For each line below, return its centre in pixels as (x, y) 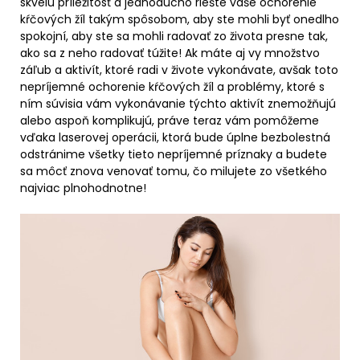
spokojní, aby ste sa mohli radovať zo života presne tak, (174, 37)
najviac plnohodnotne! (83, 188)
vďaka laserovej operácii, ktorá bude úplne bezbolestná (175, 138)
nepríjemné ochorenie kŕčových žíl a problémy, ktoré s (172, 87)
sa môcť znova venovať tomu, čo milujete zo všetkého (174, 172)
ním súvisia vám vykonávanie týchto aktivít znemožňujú (178, 104)
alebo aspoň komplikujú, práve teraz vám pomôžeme (170, 121)
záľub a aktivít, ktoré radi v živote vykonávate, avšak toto (179, 70)
